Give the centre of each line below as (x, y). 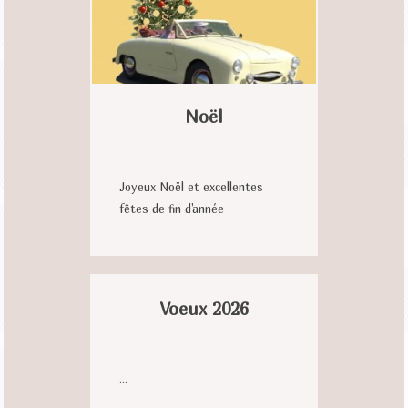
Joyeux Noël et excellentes (191, 187)
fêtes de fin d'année (172, 209)
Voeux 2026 (204, 308)
